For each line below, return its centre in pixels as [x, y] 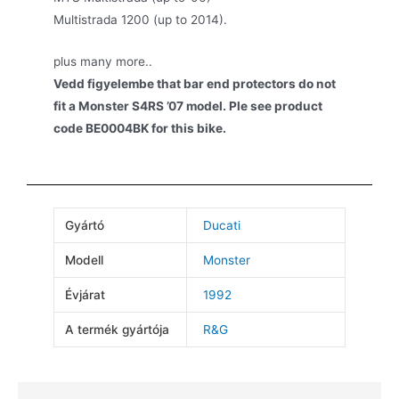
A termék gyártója [118, 330]
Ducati [222, 226]
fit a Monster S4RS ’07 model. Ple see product [188, 106]
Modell [85, 261]
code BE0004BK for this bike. [140, 129]
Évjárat [85, 295]
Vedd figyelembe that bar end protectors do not [195, 84]
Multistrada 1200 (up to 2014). [140, 20]
